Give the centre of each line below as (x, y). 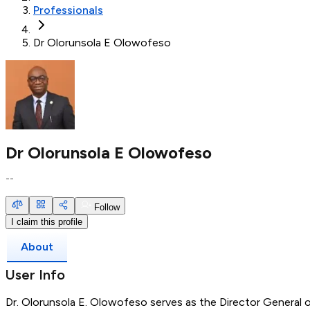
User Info (35, 274)
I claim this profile (47, 221)
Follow (106, 207)
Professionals (68, 10)
